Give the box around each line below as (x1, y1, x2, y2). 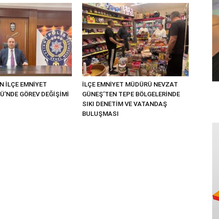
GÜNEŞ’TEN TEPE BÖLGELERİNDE (82, 90, 180, 98)
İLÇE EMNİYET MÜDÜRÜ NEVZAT (82, 81, 178, 88)
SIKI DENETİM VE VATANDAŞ (82, 100, 167, 108)
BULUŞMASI (82, 110, 119, 117)
